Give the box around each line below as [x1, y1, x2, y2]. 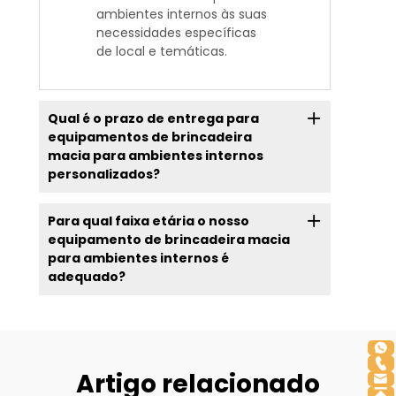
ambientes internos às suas [96, 5, 267, 24]
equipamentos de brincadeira [47, 128, 252, 147]
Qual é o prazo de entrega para [47, 110, 259, 128]
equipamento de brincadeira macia [47, 231, 290, 249]
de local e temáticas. [96, 42, 227, 61]
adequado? [47, 268, 126, 286]
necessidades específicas [96, 24, 256, 42]
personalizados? [47, 165, 160, 184]
